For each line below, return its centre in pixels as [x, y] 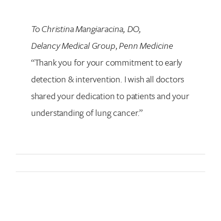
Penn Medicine [146, 45]
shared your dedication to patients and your [110, 95]
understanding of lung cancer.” [87, 112]
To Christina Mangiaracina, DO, [86, 28]
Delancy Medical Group [73, 45]
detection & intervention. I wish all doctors [108, 79]
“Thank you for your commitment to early [107, 62]
